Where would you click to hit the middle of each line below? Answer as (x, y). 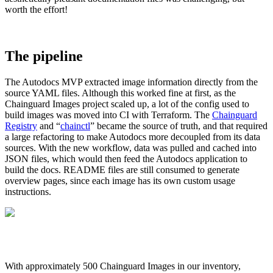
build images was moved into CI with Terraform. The (108, 115)
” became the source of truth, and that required (179, 126)
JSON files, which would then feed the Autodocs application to (126, 159)
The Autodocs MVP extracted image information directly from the (131, 82)
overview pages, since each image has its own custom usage (120, 181)
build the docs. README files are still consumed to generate (122, 170)
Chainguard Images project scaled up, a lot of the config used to (127, 104)
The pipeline (44, 56)
